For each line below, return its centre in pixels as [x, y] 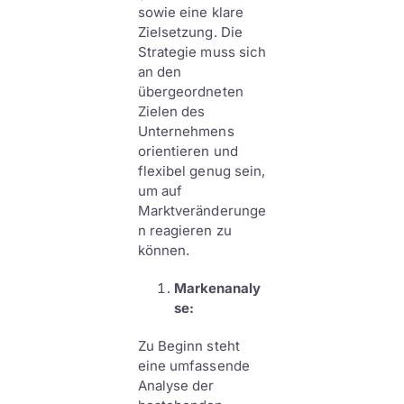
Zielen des [171, 111]
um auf [160, 191]
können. [164, 250]
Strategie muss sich [202, 52]
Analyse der [176, 386]
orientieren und [188, 151]
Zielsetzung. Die [190, 32]
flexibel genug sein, [202, 171]
